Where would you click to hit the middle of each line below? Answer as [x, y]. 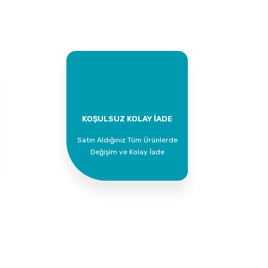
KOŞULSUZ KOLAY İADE [127, 118]
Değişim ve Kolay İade [127, 152]
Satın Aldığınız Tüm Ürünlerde [127, 140]
